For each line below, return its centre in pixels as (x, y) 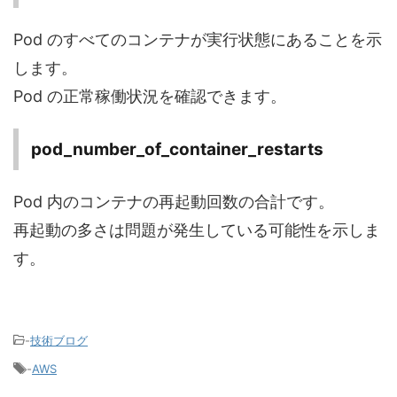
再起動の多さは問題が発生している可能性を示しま (197, 230)
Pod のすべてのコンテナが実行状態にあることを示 (198, 40)
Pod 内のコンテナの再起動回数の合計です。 (174, 202)
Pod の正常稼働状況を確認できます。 (150, 97)
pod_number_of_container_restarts (177, 150)
